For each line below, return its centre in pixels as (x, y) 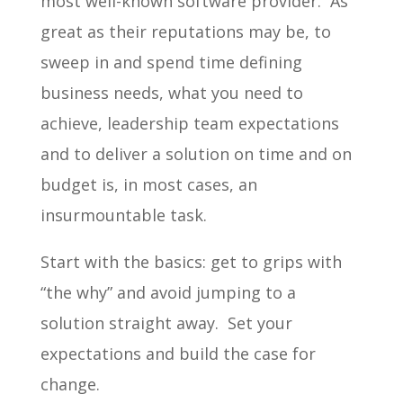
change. (70, 384)
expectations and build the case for (178, 353)
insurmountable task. (123, 215)
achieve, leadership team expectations (189, 123)
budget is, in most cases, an (148, 184)
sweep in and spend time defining (171, 62)
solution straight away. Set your (166, 322)
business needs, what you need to (171, 92)
